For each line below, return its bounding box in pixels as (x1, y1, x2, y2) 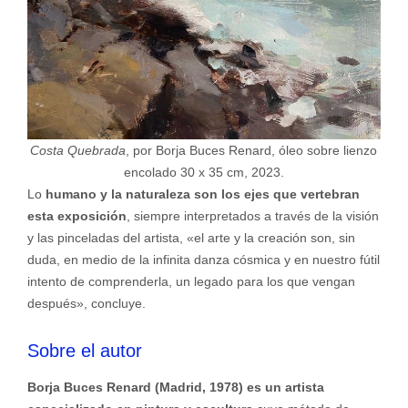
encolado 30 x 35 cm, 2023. (123, 164, 284, 179)
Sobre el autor (26, 340, 142, 361)
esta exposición (26, 208, 127, 223)
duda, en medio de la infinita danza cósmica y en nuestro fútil (26, 251, 380, 267)
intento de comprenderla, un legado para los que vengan (26, 273, 355, 289)
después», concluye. (26, 295, 146, 311)
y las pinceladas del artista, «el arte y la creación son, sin (26, 229, 355, 245)
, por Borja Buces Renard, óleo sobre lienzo (126, 142, 378, 158)
